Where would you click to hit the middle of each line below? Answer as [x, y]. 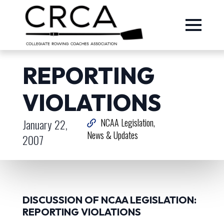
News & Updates [113, 135]
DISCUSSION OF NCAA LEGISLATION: [109, 200]
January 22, [45, 124]
